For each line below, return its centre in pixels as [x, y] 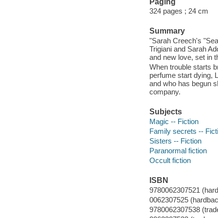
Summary [167, 31]
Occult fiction [170, 160]
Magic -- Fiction [174, 121]
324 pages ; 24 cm [179, 11]
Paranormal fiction [178, 150]
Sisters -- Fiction [175, 141]
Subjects [165, 112]
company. [165, 91]
